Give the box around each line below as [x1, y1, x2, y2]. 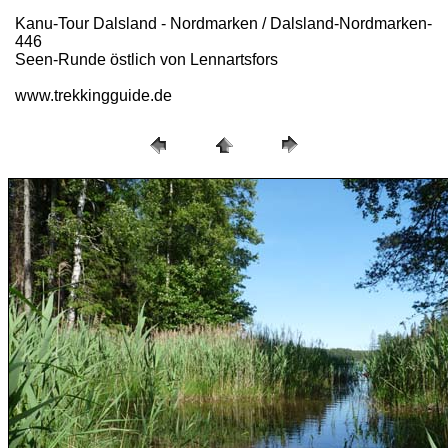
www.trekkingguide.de [15, 87, 172, 104]
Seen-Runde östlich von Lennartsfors [15, 51, 278, 68]
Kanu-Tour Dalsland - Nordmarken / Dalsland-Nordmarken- [15, 15, 432, 32]
